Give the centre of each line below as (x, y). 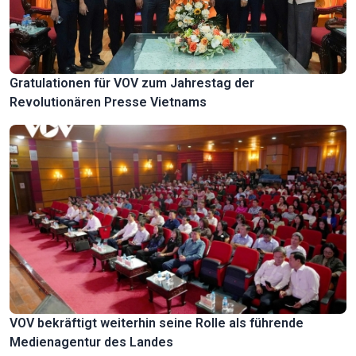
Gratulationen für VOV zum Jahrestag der (132, 83)
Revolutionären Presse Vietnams (108, 102)
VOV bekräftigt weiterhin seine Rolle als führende (157, 323)
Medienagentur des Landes (91, 342)
